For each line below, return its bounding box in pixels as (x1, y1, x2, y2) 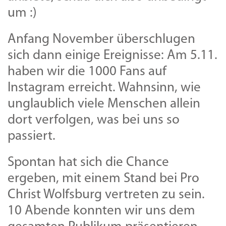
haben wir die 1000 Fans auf (8, 65, 166, 79)
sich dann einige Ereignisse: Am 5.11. (8, 49, 217, 63)
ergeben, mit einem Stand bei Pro (8, 172, 199, 186)
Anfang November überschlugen (8, 33, 195, 47)
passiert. (8, 130, 55, 144)
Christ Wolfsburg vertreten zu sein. (8, 188, 205, 202)
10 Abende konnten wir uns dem (8, 204, 195, 218)
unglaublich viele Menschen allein (8, 97, 200, 111)
